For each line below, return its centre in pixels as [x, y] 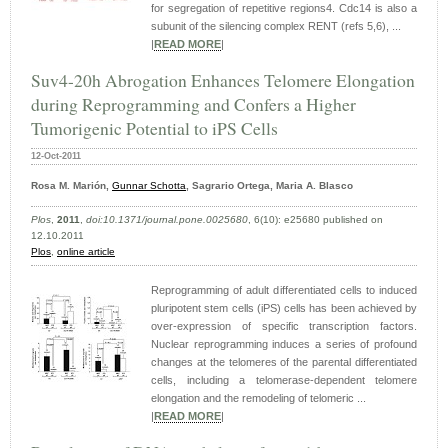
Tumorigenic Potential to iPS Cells [154, 128]
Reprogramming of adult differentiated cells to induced [284, 290]
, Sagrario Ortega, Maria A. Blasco [269, 186]
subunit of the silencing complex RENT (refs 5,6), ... [276, 26]
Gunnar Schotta [149, 186]
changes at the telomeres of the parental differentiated [284, 362]
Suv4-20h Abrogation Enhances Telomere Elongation [223, 80]
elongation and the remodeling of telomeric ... [258, 398]
